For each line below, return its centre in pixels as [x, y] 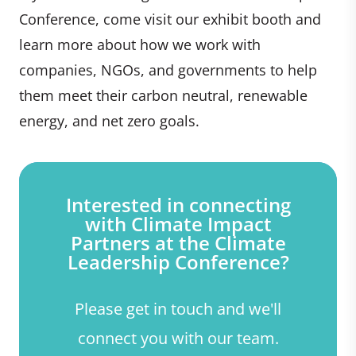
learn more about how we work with [140, 45]
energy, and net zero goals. [109, 121]
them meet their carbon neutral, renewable [163, 96]
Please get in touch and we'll [178, 309]
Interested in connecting [178, 205]
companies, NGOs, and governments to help [168, 70]
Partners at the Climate [178, 243]
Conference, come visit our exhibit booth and [170, 19]
